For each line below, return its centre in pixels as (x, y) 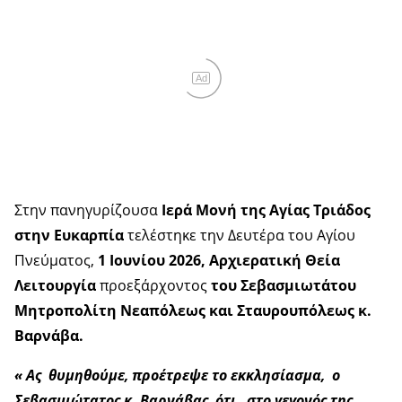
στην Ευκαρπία (69, 236)
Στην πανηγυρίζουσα (88, 210)
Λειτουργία (55, 286)
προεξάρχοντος (153, 286)
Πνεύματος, (56, 261)
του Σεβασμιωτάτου (284, 286)
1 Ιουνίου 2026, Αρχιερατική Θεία (219, 261)
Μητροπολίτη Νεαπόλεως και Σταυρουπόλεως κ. (193, 311)
